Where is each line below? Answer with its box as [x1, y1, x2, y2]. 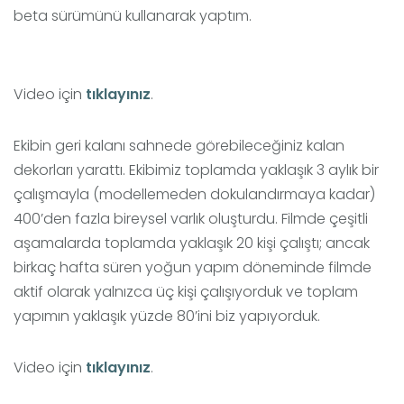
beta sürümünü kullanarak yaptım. [14, 5, 252, 27]
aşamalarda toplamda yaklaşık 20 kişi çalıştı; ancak [14, 233, 370, 254]
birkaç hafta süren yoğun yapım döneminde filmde [14, 257, 372, 279]
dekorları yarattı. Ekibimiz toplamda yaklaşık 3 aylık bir [14, 160, 379, 181]
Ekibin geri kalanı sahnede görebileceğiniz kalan [14, 135, 344, 157]
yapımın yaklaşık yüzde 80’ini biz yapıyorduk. [14, 306, 320, 327]
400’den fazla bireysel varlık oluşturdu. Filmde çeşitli [14, 208, 368, 230]
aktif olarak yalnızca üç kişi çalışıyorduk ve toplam [14, 281, 358, 303]
